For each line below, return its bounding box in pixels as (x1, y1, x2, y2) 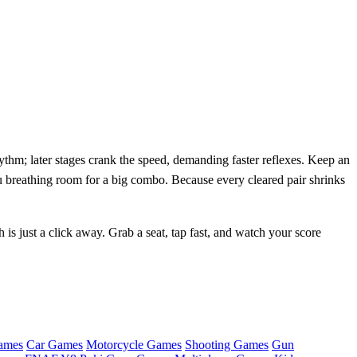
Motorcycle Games (86, 338, 182, 352)
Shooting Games (185, 338, 269, 352)
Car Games (26, 338, 83, 352)
